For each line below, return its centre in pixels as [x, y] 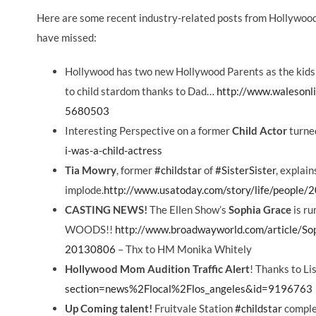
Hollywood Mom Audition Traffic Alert [157, 269]
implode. [84, 190]
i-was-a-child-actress [114, 151]
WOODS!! [90, 230]
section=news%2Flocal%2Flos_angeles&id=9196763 [189, 289]
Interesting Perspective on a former [148, 131]
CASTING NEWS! [106, 210]
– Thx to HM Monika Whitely [184, 249]
